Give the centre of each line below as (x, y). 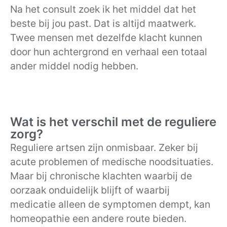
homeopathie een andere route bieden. (98, 218)
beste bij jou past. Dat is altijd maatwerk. (103, 24)
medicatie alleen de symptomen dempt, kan (110, 204)
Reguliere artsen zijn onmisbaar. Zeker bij (104, 147)
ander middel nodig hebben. (74, 66)
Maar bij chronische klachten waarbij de (101, 176)
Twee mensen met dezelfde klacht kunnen (106, 38)
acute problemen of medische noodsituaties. (112, 161)
